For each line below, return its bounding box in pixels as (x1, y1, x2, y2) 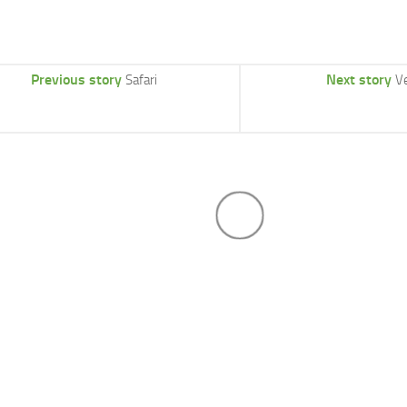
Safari (124, 71, 157, 88)
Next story (326, 70, 392, 88)
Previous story (30, 70, 122, 88)
